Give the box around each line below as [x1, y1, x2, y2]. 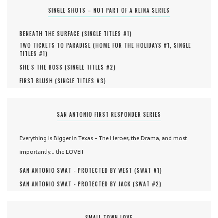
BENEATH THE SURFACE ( [19, 30, 84, 38]
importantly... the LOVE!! [19, 147, 83, 157]
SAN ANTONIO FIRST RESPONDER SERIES [57, 110, 161, 119]
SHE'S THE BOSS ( [19, 63, 67, 72]
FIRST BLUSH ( [19, 77, 57, 85]
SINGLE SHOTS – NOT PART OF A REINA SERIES [48, 6, 170, 15]
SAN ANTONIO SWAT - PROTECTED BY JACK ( [19, 180, 135, 188]
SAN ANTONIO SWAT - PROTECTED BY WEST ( [19, 166, 137, 174]
